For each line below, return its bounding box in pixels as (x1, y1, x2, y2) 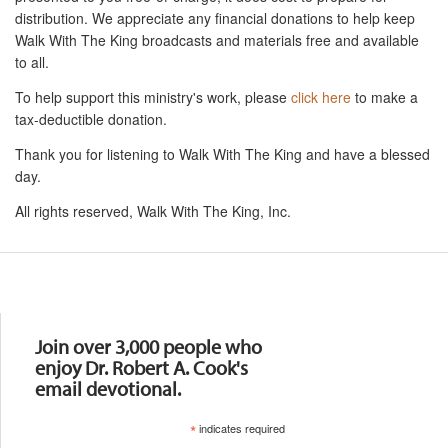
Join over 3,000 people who (35, 333, 262, 359)
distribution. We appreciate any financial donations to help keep (15, 7, 415, 28)
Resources (21, 291, 106, 317)
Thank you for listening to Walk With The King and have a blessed (15, 143, 430, 164)
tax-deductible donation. (15, 108, 167, 129)
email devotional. (35, 375, 181, 401)
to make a (351, 86, 418, 107)
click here (291, 86, 351, 107)
